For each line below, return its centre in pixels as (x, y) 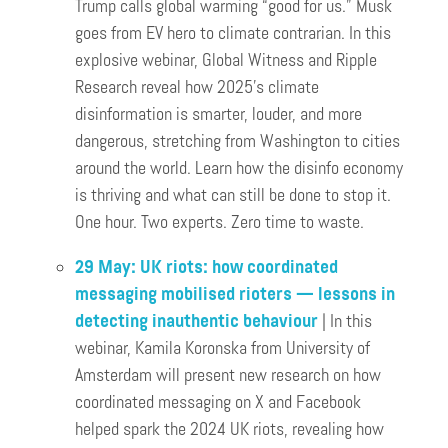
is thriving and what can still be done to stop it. (233, 195)
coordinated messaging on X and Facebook (218, 402)
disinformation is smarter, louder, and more (218, 114)
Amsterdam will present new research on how (228, 375)
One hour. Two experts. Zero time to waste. (219, 222)
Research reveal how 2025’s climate (197, 87)
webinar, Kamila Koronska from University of (222, 348)
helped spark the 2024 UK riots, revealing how (229, 429)
